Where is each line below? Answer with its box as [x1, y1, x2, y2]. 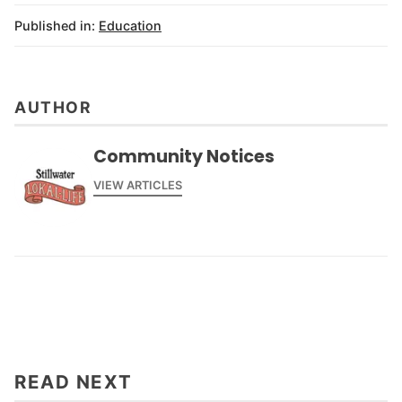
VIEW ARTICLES [93, 178, 182, 192]
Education [99, 17, 162, 33]
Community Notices [93, 144, 275, 170]
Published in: [14, 17, 95, 33]
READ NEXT [14, 371, 133, 394]
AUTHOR [14, 98, 92, 118]
